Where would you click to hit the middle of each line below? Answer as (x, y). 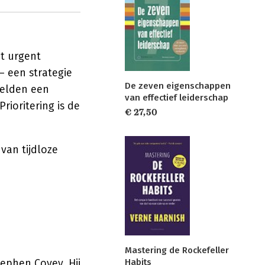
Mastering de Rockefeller (177, 251)
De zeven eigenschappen (178, 85)
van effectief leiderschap (177, 97)
